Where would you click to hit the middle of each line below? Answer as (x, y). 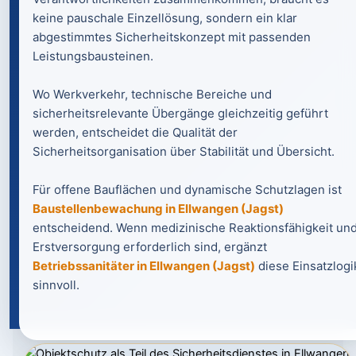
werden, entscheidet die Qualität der (135, 132)
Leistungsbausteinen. (93, 56)
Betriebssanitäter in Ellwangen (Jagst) (144, 266)
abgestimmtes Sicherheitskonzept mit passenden (172, 37)
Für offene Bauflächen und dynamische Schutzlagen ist (187, 190)
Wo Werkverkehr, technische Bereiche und (152, 94)
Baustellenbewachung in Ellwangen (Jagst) (158, 209)
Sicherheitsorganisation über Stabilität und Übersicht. (184, 151)
